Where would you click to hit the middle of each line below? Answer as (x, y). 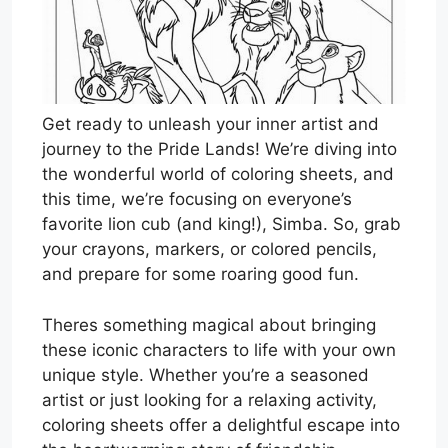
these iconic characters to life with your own (219, 349)
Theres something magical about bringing (209, 324)
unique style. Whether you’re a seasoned (205, 374)
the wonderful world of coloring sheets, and (218, 174)
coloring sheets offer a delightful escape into (221, 424)
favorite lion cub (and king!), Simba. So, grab (221, 224)
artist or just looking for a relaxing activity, (209, 399)
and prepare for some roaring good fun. (200, 274)
